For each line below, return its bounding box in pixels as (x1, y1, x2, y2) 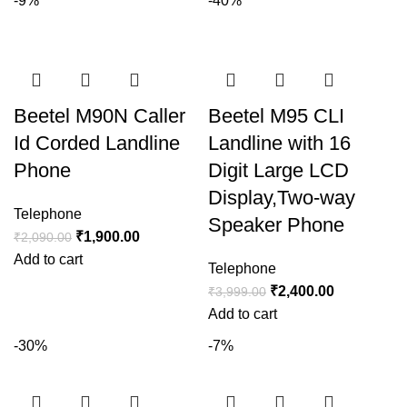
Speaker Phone (208, 213, 344, 237)
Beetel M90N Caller (14, 104, 185, 128)
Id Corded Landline (14, 132, 180, 155)
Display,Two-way (208, 186, 355, 210)
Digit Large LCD (208, 159, 349, 183)
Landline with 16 (208, 132, 351, 155)
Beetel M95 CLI (208, 104, 344, 128)
